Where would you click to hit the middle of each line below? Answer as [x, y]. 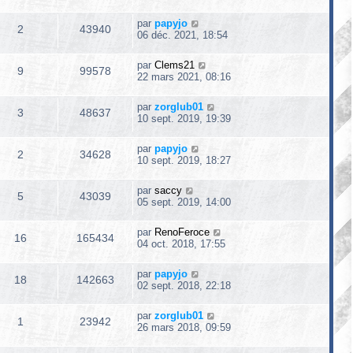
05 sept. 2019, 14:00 [184, 202]
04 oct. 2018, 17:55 [181, 244]
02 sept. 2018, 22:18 [184, 286]
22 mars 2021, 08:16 [184, 77]
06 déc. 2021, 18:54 [182, 35]
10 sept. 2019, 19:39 [184, 119]
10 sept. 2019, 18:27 [184, 160]
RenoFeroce [182, 232]
